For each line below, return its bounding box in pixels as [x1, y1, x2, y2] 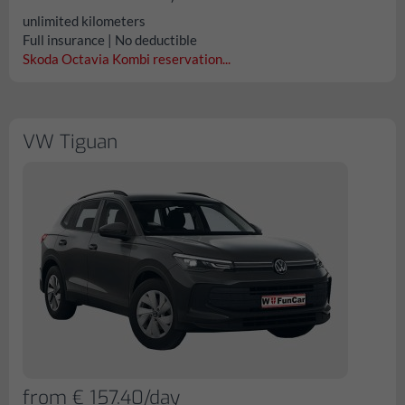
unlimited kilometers [23, 13, 146, 29]
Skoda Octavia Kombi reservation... [23, 51, 231, 67]
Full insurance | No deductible [23, 32, 197, 48]
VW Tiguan [23, 129, 118, 155]
